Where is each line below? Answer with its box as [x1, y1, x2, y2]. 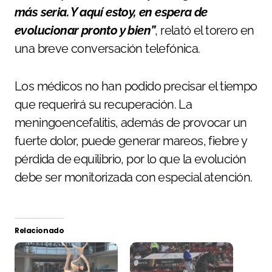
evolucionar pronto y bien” [15, 22, 155, 38]
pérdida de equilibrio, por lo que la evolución [15, 151, 246, 166]
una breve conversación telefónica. [15, 41, 200, 56]
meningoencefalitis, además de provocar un [15, 115, 247, 130]
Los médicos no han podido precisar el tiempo [15, 78, 257, 93]
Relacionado [15, 225, 64, 236]
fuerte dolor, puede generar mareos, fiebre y [15, 133, 247, 148]
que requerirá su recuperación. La [15, 97, 192, 112]
